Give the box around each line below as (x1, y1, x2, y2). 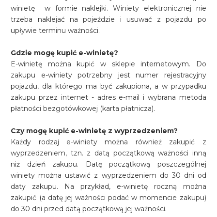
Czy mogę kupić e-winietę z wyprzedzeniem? (11, 126, 178, 135)
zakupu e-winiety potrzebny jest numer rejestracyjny (11, 71, 206, 79)
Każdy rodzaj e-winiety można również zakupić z (11, 138, 206, 146)
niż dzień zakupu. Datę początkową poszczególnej (11, 160, 206, 169)
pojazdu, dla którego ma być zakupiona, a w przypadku (11, 82, 206, 91)
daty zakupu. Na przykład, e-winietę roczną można (11, 182, 206, 191)
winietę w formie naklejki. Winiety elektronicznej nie (11, 4, 206, 13)
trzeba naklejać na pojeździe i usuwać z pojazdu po (11, 15, 206, 24)
